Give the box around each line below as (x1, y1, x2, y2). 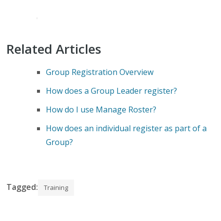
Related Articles (6, 40, 102, 58)
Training (44, 183, 69, 192)
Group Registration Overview (46, 67, 154, 77)
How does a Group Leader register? (46, 85, 178, 96)
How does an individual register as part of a (46, 123, 207, 134)
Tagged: (6, 182, 38, 192)
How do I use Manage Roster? (46, 104, 157, 115)
